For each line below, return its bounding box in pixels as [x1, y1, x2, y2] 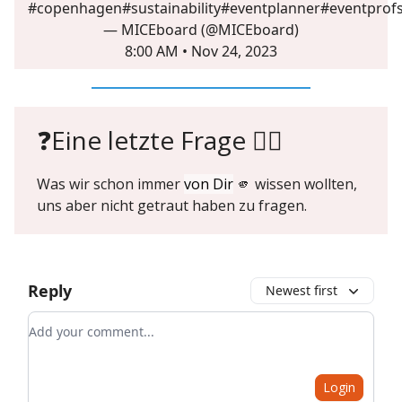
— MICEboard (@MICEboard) [103, 19, 299, 39]
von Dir [184, 173, 233, 194]
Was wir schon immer [37, 173, 184, 194]
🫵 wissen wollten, [233, 173, 357, 194]
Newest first [266, 281, 337, 299]
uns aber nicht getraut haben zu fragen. [37, 195, 307, 215]
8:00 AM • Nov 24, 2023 [125, 40, 277, 61]
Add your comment [28, 311, 159, 332]
